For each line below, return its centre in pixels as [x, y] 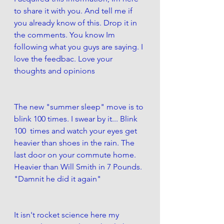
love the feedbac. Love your [64, 58]
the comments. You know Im [65, 34]
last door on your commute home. [76, 154]
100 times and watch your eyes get [76, 130]
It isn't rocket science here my [67, 214]
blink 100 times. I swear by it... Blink [77, 118]
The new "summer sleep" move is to [80, 106]
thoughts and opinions [54, 70]
